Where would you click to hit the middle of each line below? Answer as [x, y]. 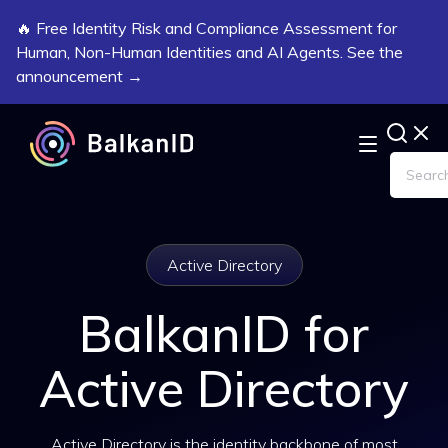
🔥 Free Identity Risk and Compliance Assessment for [206, 28]
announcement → [79, 76]
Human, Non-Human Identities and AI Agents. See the [209, 52]
